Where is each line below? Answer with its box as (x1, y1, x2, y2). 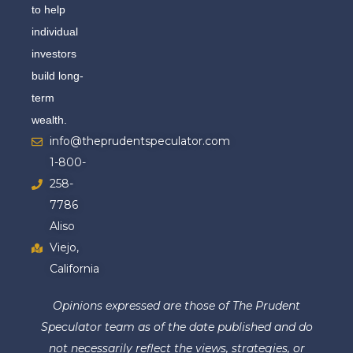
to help (32, 3, 65, 17)
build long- (32, 69, 84, 83)
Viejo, (49, 240, 79, 255)
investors (32, 47, 76, 61)
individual (32, 25, 78, 39)
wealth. (32, 113, 67, 127)
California (49, 262, 99, 277)
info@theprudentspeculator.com (49, 134, 230, 149)
